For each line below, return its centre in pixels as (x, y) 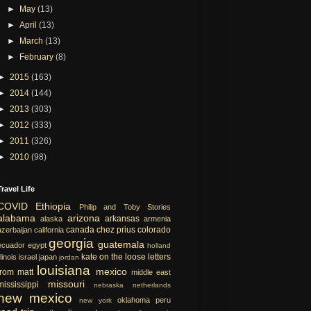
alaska (52, 218)
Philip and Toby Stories (125, 207)
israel (28, 257)
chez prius (116, 229)
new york (95, 300)
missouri (66, 284)
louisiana (64, 270)
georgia (71, 243)
